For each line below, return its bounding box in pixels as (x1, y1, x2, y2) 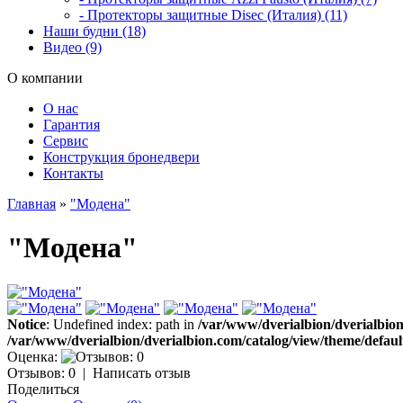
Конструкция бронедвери (43, 149, 200, 165)
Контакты (43, 166, 103, 181)
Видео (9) (43, 40, 102, 55)
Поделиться (7, 381, 79, 397)
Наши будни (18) (43, 23, 146, 39)
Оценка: (7, 348, 61, 364)
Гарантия (43, 117, 100, 132)
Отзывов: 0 (7, 364, 76, 381)
